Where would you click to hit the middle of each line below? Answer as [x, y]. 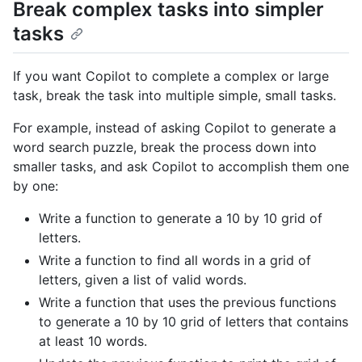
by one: [36, 185]
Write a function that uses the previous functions [187, 302]
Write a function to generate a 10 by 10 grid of [181, 218]
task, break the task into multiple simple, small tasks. [175, 95]
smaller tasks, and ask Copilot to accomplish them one [181, 166]
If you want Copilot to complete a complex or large [171, 76]
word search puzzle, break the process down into [165, 147]
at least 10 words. [93, 341]
